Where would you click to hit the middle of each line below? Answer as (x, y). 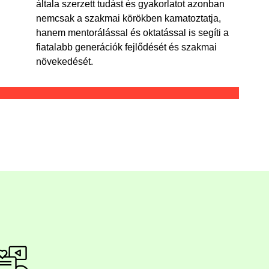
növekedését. (64, 61)
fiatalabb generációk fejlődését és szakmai (126, 47)
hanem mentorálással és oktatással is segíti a (132, 32)
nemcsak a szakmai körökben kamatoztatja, (128, 18)
